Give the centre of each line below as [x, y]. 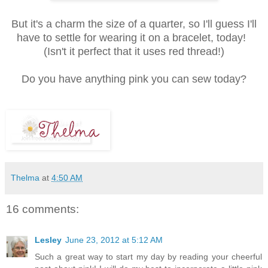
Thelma [25, 178]
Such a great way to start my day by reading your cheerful [148, 257]
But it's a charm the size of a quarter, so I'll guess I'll [134, 24]
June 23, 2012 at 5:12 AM [114, 240]
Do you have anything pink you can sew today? [134, 79]
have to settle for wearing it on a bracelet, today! [134, 38]
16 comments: [42, 209]
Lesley [48, 240]
